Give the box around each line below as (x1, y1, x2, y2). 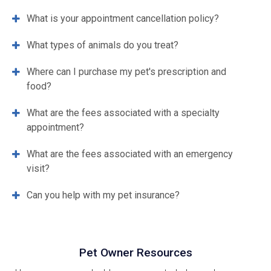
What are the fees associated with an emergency (27, 148, 233, 160)
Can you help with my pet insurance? (27, 189, 180, 201)
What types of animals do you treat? (27, 39, 178, 51)
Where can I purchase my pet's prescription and (27, 66, 226, 78)
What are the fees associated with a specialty (27, 107, 220, 119)
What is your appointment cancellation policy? (27, 13, 219, 25)
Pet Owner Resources (79, 246, 192, 260)
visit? (27, 163, 50, 175)
